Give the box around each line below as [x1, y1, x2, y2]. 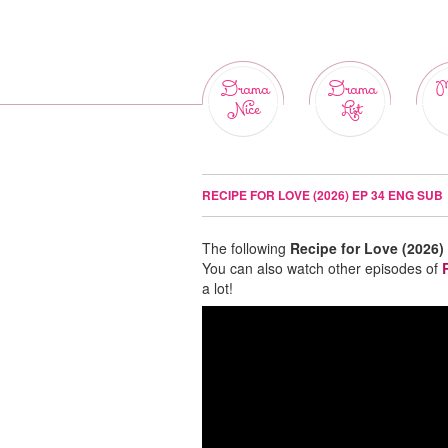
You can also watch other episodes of [202, 258, 442, 278]
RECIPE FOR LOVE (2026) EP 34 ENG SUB [202, 186, 443, 204]
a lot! [202, 278, 233, 298]
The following [202, 238, 290, 258]
